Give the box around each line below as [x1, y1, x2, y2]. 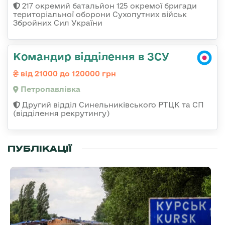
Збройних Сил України [13, 19, 102, 28]
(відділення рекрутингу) [13, 109, 109, 118]
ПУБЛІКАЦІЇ [8, 143, 72, 155]
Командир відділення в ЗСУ [13, 50, 169, 63]
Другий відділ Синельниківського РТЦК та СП [20, 100, 204, 109]
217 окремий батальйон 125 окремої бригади [20, 2, 197, 11]
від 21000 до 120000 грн [19, 69, 116, 78]
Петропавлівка [19, 85, 80, 94]
